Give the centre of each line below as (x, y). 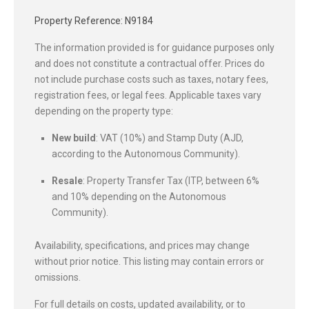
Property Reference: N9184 (94, 20)
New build (74, 138)
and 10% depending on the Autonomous (139, 196)
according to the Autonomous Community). (146, 153)
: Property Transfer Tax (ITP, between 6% (171, 180)
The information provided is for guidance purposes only (154, 47)
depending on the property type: (104, 111)
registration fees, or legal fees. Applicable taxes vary (148, 95)
